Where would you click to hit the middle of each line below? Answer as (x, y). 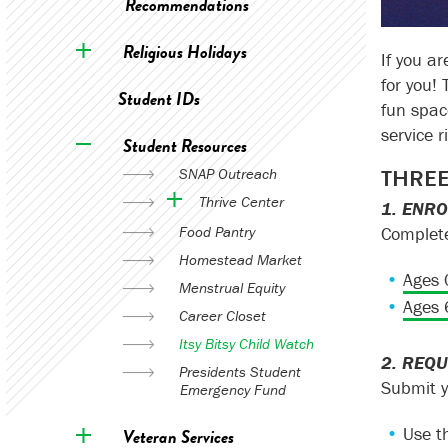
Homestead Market (240, 259)
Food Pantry (216, 231)
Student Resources (184, 145)
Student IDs (158, 98)
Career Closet (222, 315)
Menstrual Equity (231, 287)
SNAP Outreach (227, 173)
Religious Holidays (184, 51)
